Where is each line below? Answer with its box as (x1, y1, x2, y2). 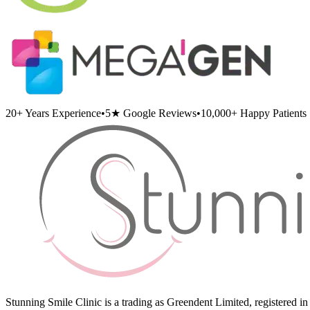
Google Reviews (120, 107, 197, 119)
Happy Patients (237, 107, 307, 119)
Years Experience (23, 107, 101, 119)
